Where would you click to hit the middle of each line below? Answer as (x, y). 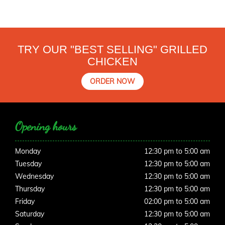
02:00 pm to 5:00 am (177, 202)
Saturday (30, 214)
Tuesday (28, 164)
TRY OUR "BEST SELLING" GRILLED (113, 50)
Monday (28, 151)
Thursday (30, 189)
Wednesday (34, 177)
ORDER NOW (113, 82)
